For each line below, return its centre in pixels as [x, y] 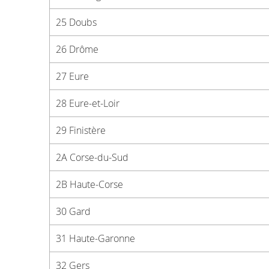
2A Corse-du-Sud [92, 157]
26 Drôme [77, 49]
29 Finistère [81, 130]
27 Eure [72, 76]
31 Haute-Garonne [95, 238]
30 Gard [73, 211]
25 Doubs [76, 22]
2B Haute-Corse [89, 184]
